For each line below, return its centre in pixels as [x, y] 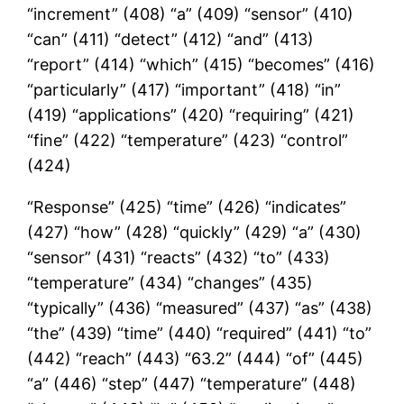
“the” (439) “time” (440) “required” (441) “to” [200, 333]
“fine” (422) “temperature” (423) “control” [188, 140]
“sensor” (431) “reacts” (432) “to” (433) [179, 257]
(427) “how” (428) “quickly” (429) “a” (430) [195, 232]
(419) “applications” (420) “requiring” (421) [191, 115]
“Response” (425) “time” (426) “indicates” [187, 207]
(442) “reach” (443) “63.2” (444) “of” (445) [196, 358]
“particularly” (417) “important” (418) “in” [184, 89]
